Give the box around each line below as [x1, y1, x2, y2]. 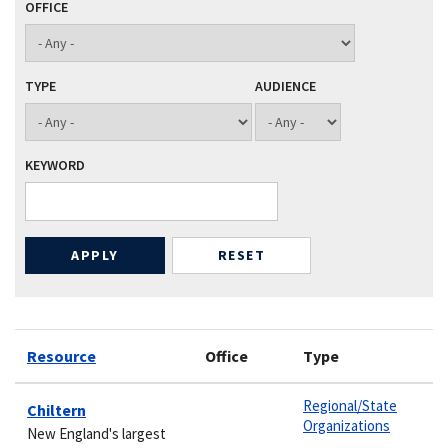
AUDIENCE [255, 77, 316, 96]
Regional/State [303, 395, 397, 415]
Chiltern [27, 399, 86, 420]
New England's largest [27, 423, 166, 443]
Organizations [303, 415, 390, 435]
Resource [27, 345, 96, 366]
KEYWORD [25, 156, 85, 175]
